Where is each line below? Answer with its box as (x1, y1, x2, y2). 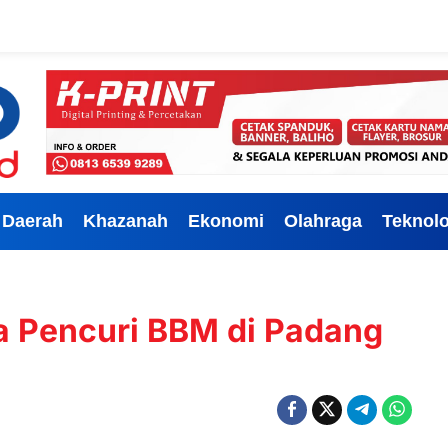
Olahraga (284, 210, 362, 231)
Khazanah (83, 210, 168, 231)
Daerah (2, 210, 63, 231)
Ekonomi (188, 210, 264, 231)
